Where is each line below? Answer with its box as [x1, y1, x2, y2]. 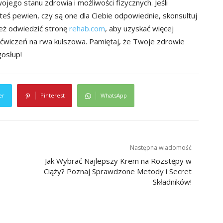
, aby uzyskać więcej [105, 23, 174, 34]
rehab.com [69, 23, 105, 34]
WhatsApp [100, 92, 127, 100]
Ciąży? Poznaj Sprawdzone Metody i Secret [44, 166, 192, 177]
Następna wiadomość [130, 143, 192, 152]
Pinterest [40, 92, 65, 100]
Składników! [153, 177, 192, 187]
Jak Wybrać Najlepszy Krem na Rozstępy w [45, 156, 192, 166]
